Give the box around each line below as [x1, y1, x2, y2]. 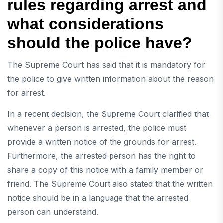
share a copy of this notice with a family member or [7, 165, 203, 175]
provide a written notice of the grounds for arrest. [7, 137, 196, 147]
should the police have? [7, 34, 192, 52]
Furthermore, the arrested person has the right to [7, 151, 196, 161]
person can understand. [7, 207, 98, 217]
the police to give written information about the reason [7, 74, 214, 84]
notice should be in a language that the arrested [7, 193, 188, 203]
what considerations [7, 15, 164, 33]
